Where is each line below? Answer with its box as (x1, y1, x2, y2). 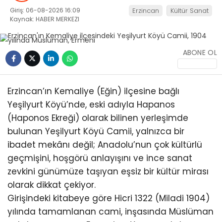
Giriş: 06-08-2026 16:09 (10, 5, 80, 14)
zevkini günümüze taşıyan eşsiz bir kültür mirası (7, 165, 209, 177)
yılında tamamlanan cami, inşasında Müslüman (7, 205, 214, 218)
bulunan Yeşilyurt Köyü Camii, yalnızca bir (7, 125, 184, 137)
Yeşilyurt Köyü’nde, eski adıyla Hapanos (7, 98, 175, 111)
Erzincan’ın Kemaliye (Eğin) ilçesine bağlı (7, 85, 179, 97)
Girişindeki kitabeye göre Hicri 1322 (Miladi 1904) (7, 192, 210, 204)
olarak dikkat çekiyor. (7, 178, 96, 191)
